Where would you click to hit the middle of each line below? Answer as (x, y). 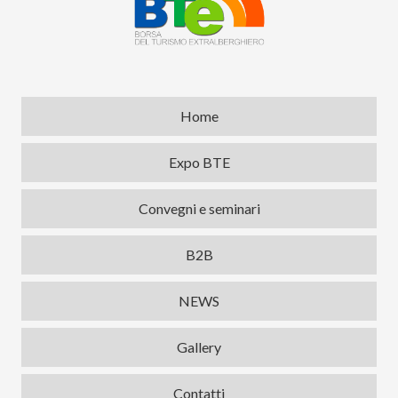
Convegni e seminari (199, 209)
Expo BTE (199, 163)
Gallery (199, 347)
